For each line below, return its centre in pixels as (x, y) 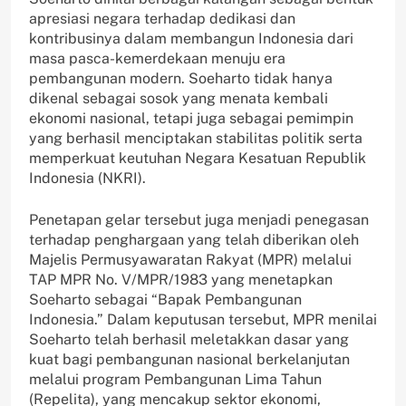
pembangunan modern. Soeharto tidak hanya (181, 79)
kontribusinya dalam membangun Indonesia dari (191, 39)
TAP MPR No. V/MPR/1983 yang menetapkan (181, 280)
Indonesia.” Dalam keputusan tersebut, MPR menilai (203, 320)
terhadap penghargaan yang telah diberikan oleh (194, 240)
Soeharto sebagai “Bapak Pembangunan (165, 300)
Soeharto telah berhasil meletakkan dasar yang (189, 340)
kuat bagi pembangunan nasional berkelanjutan (189, 360)
